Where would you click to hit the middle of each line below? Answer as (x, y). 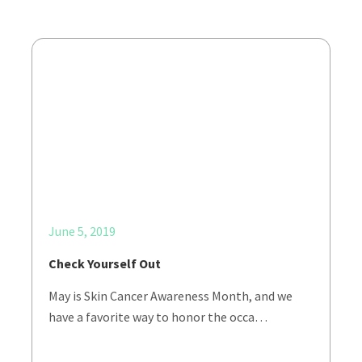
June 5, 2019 (82, 231)
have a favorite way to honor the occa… (158, 317)
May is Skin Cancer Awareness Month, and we (170, 296)
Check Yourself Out (105, 263)
